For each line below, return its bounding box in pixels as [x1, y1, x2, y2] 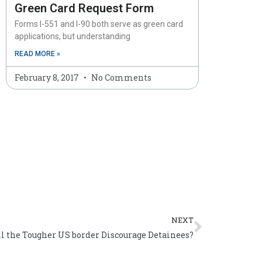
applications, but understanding [15, 32, 130, 41]
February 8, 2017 [15, 72, 81, 83]
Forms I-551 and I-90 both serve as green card [15, 19, 183, 29]
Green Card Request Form [15, 1, 154, 15]
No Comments [89, 72, 151, 83]
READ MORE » [15, 50, 60, 58]
